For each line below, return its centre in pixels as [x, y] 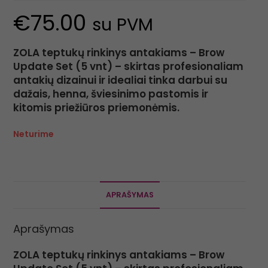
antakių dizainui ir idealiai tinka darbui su [120, 80]
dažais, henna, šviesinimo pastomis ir [110, 94]
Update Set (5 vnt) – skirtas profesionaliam [128, 67]
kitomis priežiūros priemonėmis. [96, 108]
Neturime [33, 134]
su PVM [122, 25]
